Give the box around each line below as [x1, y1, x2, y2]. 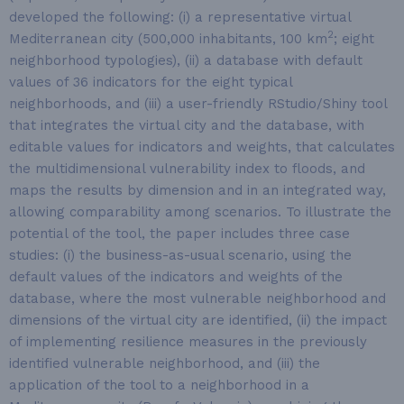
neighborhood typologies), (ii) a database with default [9, 52, 363, 69]
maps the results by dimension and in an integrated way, [9, 182, 386, 198]
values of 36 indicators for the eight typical [9, 74, 292, 90]
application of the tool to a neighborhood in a [9, 377, 309, 393]
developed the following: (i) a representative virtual [9, 9, 351, 25]
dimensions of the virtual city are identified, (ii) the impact [9, 312, 387, 328]
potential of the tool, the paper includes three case [9, 225, 350, 242]
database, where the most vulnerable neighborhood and [9, 290, 386, 307]
